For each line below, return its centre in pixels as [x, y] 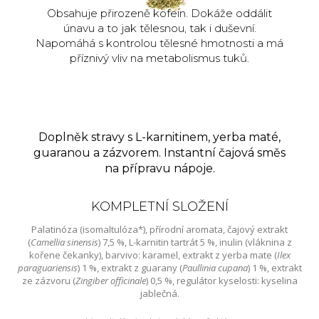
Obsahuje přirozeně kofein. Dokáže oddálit [159, 13]
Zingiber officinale [110, 280]
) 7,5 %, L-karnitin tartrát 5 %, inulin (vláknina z [195, 242]
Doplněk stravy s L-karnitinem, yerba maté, [159, 137]
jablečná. [159, 293]
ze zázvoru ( [48, 280]
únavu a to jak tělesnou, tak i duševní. [159, 28]
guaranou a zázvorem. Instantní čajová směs [159, 152]
